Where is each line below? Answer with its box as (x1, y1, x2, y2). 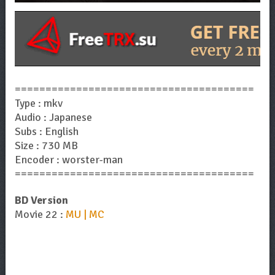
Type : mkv (14, 96, 63, 110)
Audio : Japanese (14, 110, 92, 124)
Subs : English (14, 124, 79, 138)
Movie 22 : (14, 207, 66, 221)
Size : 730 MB (14, 138, 78, 152)
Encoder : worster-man (14, 152, 123, 166)
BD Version (14, 193, 68, 207)
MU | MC (65, 207, 104, 221)
